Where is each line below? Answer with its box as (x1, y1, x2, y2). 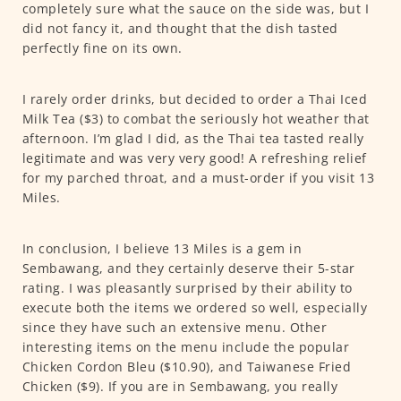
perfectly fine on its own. (21, 38, 183, 56)
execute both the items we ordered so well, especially (21, 298, 367, 316)
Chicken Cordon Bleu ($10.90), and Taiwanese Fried (21, 357, 351, 375)
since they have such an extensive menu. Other (21, 318, 327, 336)
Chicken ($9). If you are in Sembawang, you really (21, 377, 337, 395)
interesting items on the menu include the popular (21, 337, 349, 355)
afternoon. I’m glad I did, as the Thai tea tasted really (21, 129, 364, 147)
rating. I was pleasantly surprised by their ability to (21, 278, 353, 296)
